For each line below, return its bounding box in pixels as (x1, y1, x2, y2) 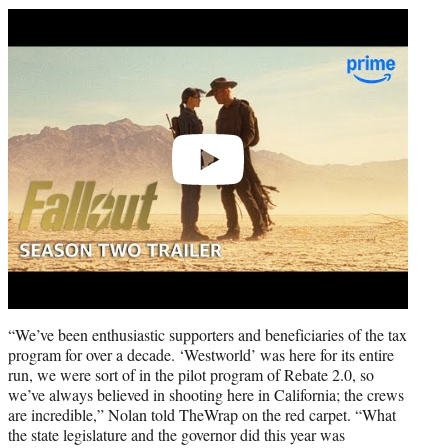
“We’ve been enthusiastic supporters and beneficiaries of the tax (8, 324, 407, 346)
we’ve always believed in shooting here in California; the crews (8, 384, 404, 406)
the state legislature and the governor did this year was (8, 424, 345, 446)
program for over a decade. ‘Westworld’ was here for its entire (8, 344, 394, 366)
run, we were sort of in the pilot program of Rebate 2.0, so (8, 364, 374, 386)
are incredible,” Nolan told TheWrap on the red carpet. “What (8, 404, 396, 426)
